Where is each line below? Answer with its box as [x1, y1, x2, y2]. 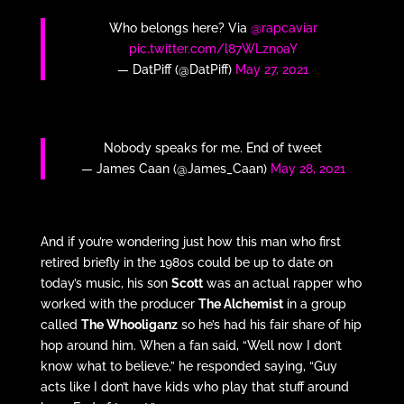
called [40, 317, 81, 332]
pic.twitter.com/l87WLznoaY [128, 41, 298, 56]
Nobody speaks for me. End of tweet [104, 140, 323, 155]
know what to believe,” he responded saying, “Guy [40, 358, 337, 373]
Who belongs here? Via [108, 20, 251, 35]
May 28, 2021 [270, 161, 345, 176]
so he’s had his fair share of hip [177, 317, 362, 332]
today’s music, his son [40, 275, 171, 290]
